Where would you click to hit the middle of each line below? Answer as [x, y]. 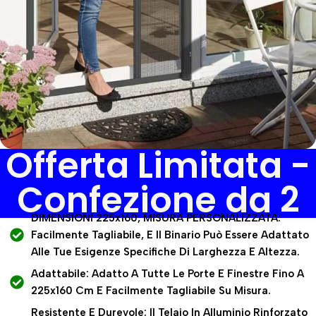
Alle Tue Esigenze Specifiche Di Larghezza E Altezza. [165, 252]
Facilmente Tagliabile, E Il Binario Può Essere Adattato [170, 235]
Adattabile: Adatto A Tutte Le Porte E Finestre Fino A [168, 274]
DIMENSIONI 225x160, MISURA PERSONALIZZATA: [156, 218]
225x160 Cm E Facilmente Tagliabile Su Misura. [151, 291]
